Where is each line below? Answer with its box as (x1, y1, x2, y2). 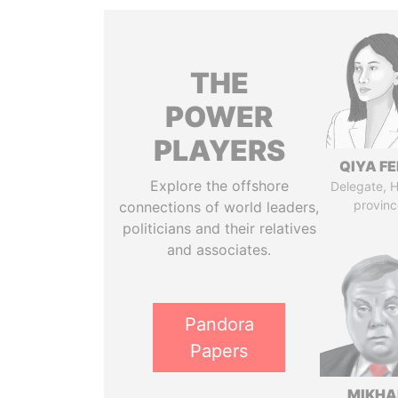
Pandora (184, 314, 254, 335)
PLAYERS (153, 133, 285, 168)
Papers (190, 340, 249, 362)
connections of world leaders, (119, 198, 320, 216)
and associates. (167, 241, 272, 259)
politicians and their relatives (122, 219, 316, 237)
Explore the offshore (149, 177, 289, 195)
